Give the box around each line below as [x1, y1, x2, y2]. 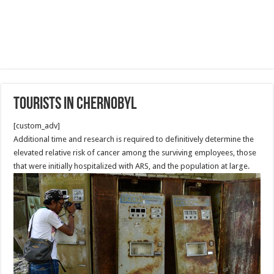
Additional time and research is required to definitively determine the [13, 135, 254, 144]
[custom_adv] [13, 121, 61, 130]
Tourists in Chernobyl [13, 96, 137, 113]
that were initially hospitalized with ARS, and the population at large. [13, 161, 250, 171]
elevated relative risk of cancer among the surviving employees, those [13, 148, 257, 157]
